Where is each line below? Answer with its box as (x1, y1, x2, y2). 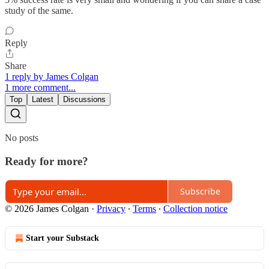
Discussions (63, 95, 106, 104)
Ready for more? (5, 154, 88, 168)
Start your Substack (26, 233, 99, 243)
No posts (5, 133, 38, 144)
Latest (32, 95, 53, 104)
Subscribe (180, 186, 220, 198)
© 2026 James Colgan (5, 203, 89, 214)
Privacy (97, 203, 125, 214)
